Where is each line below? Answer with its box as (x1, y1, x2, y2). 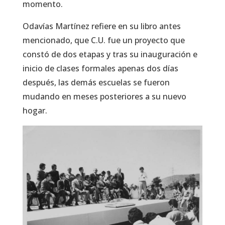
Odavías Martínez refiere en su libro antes (22, 20, 181, 32)
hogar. (22, 104, 47, 116)
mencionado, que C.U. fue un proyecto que (22, 34, 185, 46)
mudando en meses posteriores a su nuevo (22, 90, 186, 102)
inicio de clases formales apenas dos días (22, 62, 178, 74)
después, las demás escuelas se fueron (22, 76, 170, 88)
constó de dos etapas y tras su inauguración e (22, 48, 197, 60)
